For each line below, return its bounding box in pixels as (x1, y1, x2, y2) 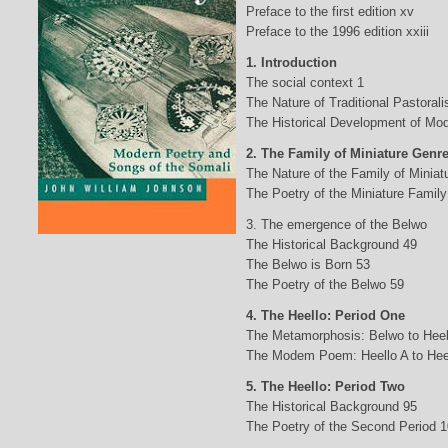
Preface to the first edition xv (245, 3, 414, 19)
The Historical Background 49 (245, 236, 417, 252)
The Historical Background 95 (245, 398, 417, 414)
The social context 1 (245, 74, 364, 90)
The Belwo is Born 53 (245, 256, 370, 272)
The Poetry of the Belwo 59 (245, 276, 404, 292)
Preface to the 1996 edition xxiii (245, 23, 429, 39)
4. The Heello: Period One (245, 307, 405, 323)
